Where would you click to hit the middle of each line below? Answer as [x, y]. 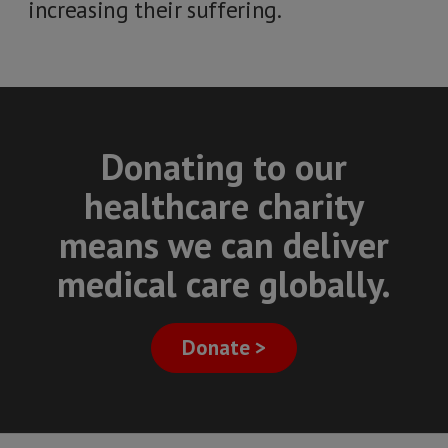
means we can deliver [224, 244]
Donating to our [224, 166]
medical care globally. [224, 283]
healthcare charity [224, 205]
